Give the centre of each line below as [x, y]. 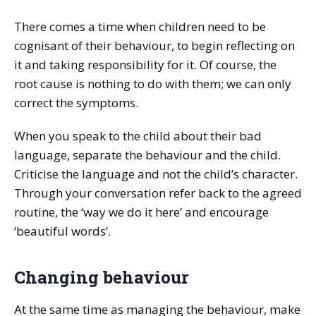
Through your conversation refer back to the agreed [158, 193]
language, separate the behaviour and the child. [147, 154]
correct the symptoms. [76, 102]
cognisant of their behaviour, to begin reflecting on [154, 45]
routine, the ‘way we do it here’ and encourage [141, 212]
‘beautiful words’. [62, 231]
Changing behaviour [102, 277]
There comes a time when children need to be [140, 26]
